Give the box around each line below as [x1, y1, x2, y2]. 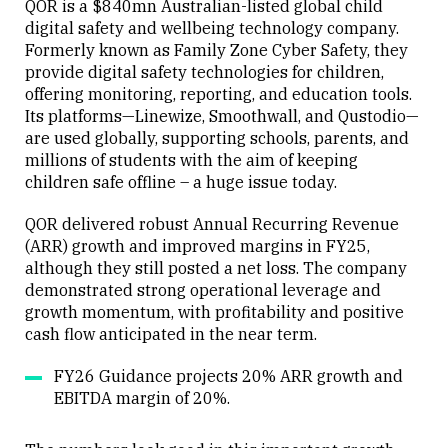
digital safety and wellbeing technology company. [25, 18, 399, 38]
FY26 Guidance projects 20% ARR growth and [54, 366, 403, 386]
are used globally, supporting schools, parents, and [25, 128, 409, 148]
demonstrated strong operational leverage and [25, 280, 381, 300]
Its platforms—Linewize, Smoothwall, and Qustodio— [25, 106, 419, 126]
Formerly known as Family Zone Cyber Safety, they [25, 40, 408, 60]
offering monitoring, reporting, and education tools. [25, 84, 412, 104]
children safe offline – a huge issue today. [25, 172, 337, 192]
